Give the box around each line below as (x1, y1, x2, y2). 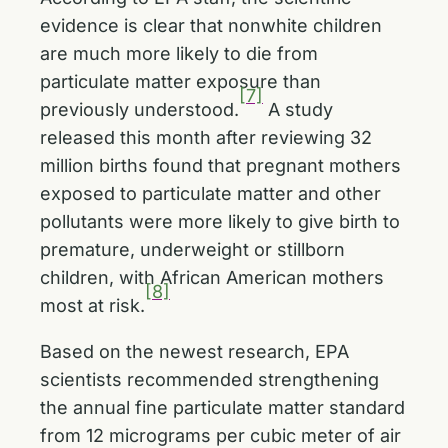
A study (263, 99, 333, 120)
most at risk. (40, 295, 145, 316)
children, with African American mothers (40, 267, 384, 288)
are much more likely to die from (40, 43, 318, 64)
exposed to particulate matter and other (40, 183, 381, 204)
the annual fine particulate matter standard (40, 397, 405, 418)
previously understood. (40, 99, 239, 120)
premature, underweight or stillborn (40, 239, 345, 260)
